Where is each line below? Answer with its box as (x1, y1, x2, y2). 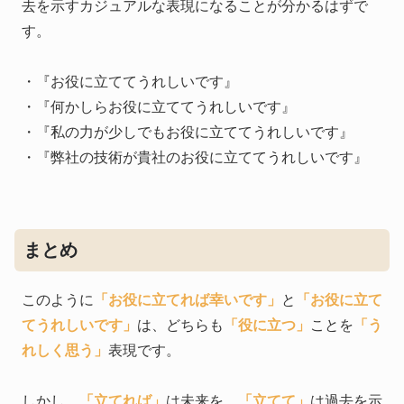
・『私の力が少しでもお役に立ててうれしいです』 (22, 124, 353, 141)
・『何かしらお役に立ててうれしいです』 (22, 99, 296, 115)
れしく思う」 (22, 343, 108, 359)
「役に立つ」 (224, 317, 310, 334)
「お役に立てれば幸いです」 (94, 292, 281, 308)
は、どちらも (137, 317, 224, 334)
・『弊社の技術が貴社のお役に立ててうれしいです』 (22, 150, 368, 166)
